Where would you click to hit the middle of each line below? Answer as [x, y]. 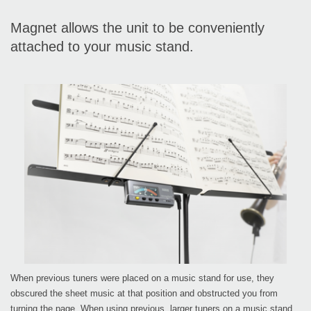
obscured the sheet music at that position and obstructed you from [144, 294]
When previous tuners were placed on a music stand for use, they [142, 278]
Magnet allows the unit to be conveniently [137, 28]
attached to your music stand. [102, 47]
